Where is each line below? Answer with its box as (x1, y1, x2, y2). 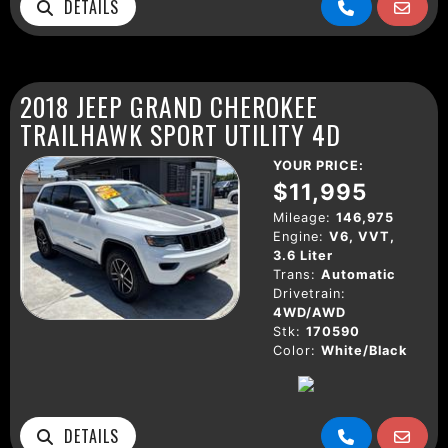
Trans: (273, 266, 316, 282)
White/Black (321, 342, 407, 358)
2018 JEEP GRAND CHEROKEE (20, 86, 318, 125)
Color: (273, 342, 316, 358)
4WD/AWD (273, 304, 346, 320)
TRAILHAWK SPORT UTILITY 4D (20, 114, 341, 153)
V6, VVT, (329, 228, 395, 244)
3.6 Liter (273, 247, 333, 263)
